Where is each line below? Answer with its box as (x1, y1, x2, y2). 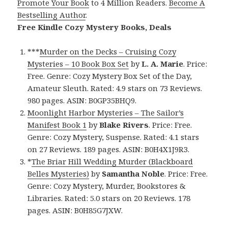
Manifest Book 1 (27, 120, 87, 130)
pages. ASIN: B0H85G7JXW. (27, 205, 123, 216)
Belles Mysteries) (27, 168, 90, 179)
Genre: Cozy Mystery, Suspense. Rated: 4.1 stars (27, 132, 199, 142)
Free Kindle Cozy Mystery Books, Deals (17, 22, 172, 33)
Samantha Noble (102, 168, 165, 179)
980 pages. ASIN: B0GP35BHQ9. (27, 95, 137, 106)
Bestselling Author (17, 10, 86, 20)
